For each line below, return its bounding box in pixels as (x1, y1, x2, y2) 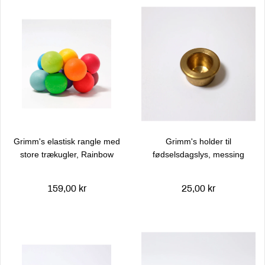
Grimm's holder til (166, 137, 231, 146)
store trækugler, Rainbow (20, 150, 114, 159)
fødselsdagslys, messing (153, 150, 244, 159)
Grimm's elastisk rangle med (13, 137, 120, 146)
